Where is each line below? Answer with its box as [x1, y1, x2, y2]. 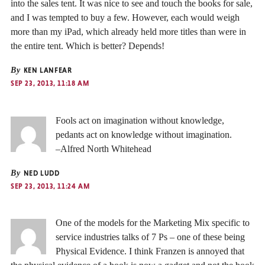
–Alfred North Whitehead [56, 143, 151, 154]
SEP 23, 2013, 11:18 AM [11, 79, 89, 88]
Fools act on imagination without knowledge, [56, 115, 224, 125]
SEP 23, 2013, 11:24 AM [11, 182, 90, 190]
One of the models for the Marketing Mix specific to [56, 218, 250, 228]
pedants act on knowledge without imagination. [56, 129, 232, 140]
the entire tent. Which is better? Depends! [11, 41, 164, 51]
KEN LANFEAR [21, 66, 72, 75]
